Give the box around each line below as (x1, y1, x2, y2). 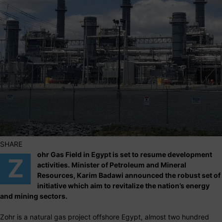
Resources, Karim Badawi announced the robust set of (37, 171, 221, 180)
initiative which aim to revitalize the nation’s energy (37, 181, 210, 190)
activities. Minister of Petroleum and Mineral (37, 161, 186, 169)
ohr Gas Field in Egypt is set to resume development (37, 150, 212, 159)
